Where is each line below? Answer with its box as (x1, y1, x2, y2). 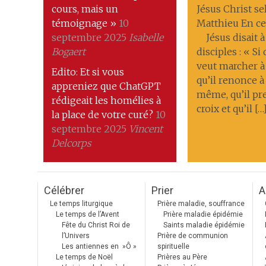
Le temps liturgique (50, 199, 113, 208)
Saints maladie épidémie (163, 221, 245, 229)
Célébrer (44, 184, 84, 197)
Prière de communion (157, 232, 228, 240)
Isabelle (129, 31, 164, 43)
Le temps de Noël (56, 253, 113, 261)
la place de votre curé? (52, 109, 154, 121)
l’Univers (62, 232, 90, 240)
